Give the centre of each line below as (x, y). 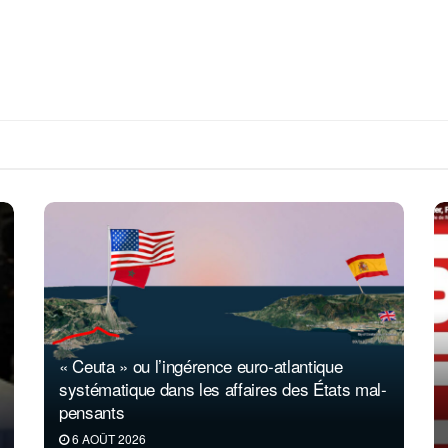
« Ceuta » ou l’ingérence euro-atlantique (201, 365)
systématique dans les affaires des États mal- (223, 388)
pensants (92, 411)
